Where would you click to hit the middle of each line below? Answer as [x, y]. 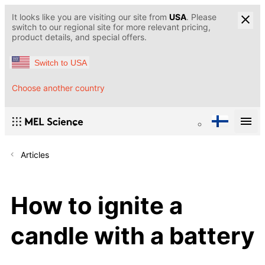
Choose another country [58, 88]
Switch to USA [61, 62]
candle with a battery [132, 235]
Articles [35, 155]
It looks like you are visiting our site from [91, 17]
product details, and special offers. [79, 37]
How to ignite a [97, 205]
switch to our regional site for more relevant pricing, [111, 27]
